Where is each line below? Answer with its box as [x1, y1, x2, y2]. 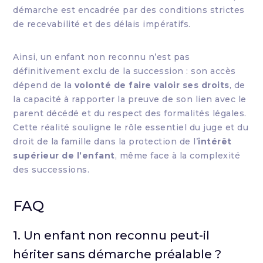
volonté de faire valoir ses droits [74, 80, 230, 90]
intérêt [198, 136, 232, 147]
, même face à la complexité [114, 150, 241, 161]
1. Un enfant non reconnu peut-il [13, 228, 210, 242]
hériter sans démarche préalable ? [13, 247, 222, 261]
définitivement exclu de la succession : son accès [13, 66, 236, 76]
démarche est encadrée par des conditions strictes [13, 5, 245, 15]
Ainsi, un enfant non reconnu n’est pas [13, 52, 190, 62]
